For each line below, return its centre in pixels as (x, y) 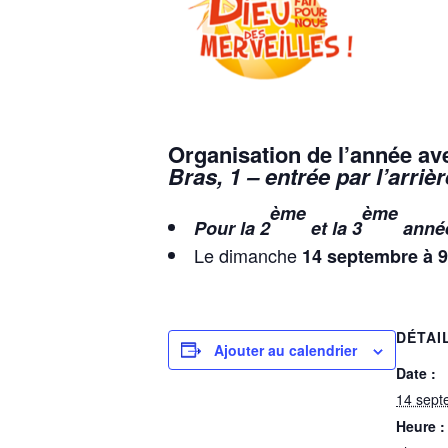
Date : (416, 372)
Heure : (420, 425)
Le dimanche (248, 254)
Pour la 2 (232, 227)
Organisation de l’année (290, 154)
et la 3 (334, 227)
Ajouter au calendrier (285, 349)
